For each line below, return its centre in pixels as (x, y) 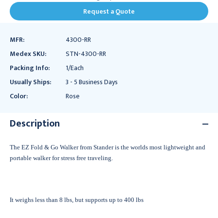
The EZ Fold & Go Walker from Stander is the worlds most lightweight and (108, 147)
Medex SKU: (28, 54)
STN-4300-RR (86, 54)
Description (35, 124)
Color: (19, 96)
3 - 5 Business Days (91, 82)
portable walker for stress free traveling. (61, 158)
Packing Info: (30, 68)
